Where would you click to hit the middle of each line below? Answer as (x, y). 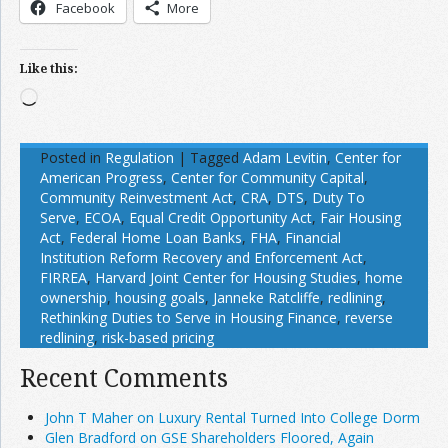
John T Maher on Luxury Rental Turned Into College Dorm (232, 418)
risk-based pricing (158, 338)
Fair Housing (360, 218)
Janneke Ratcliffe (266, 298)
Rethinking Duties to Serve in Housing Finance (188, 318)
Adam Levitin (285, 158)
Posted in (70, 158)
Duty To (338, 198)
